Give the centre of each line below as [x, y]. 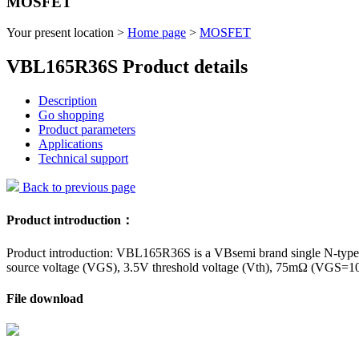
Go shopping [71, 115]
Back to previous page [77, 188]
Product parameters [87, 130]
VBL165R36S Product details [127, 67]
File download [45, 299]
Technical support [83, 159]
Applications [71, 144]
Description [68, 101]
